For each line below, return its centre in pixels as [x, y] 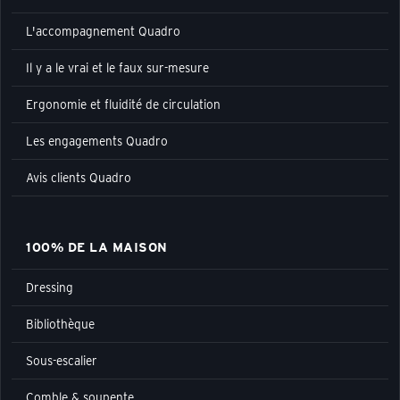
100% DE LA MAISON [97, 246]
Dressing [50, 287]
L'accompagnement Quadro [103, 31]
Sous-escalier [62, 360]
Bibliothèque [60, 324]
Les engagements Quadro [97, 141]
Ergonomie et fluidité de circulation [123, 104]
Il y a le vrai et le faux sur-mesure [117, 67]
